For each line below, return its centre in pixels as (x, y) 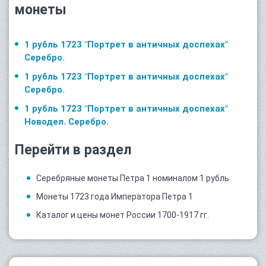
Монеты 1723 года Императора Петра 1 (115, 196)
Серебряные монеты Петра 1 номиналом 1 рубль (133, 178)
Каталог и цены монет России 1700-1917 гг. (123, 215)
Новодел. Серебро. (66, 121)
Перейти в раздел (73, 150)
